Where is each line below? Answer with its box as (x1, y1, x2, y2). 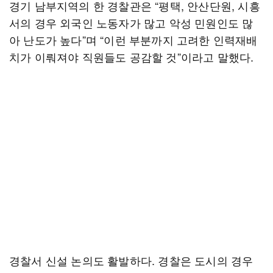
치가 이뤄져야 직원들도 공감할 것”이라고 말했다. (9, 49, 254, 65)
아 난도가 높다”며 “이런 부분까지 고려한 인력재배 (9, 32, 258, 48)
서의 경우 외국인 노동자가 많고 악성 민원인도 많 (9, 15, 253, 30)
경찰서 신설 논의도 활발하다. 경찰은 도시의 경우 (9, 252, 253, 268)
